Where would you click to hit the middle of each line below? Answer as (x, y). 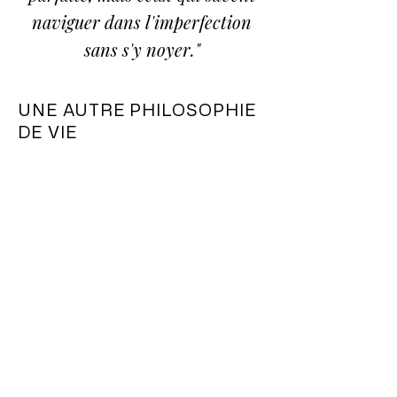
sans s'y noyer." (142, 49)
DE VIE (48, 132)
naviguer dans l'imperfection (142, 22)
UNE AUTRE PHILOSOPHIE (137, 109)
